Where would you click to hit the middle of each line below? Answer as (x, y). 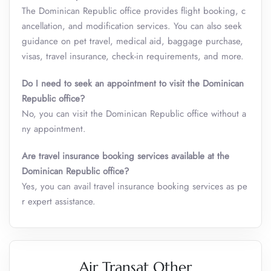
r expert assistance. (60, 201)
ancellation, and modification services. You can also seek (132, 26)
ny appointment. (54, 129)
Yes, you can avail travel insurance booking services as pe (135, 186)
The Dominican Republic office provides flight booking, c (134, 11)
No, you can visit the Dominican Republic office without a (134, 114)
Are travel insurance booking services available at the (126, 156)
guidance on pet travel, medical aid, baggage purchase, (132, 41)
